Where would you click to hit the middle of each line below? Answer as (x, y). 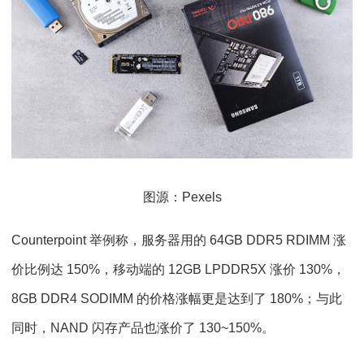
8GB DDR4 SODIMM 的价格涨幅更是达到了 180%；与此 (177, 298)
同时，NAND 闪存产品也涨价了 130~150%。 (143, 327)
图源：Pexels (182, 197)
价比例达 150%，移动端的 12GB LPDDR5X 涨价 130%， (178, 269)
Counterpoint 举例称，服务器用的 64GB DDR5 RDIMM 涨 (179, 240)
